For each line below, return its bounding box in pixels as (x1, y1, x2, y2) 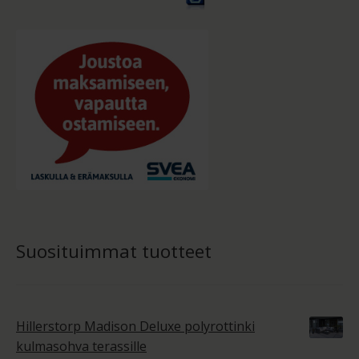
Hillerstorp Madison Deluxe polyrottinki (16, 317, 255, 335)
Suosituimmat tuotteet (16, 239, 212, 264)
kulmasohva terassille (16, 337, 147, 355)
